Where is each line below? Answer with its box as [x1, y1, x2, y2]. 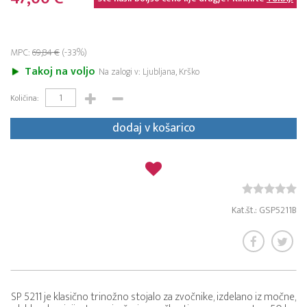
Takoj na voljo [25, 62, 95, 82]
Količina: [10, 91, 38, 106]
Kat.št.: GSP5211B [232, 202, 297, 219]
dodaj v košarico [112, 118, 195, 139]
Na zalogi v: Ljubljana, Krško [99, 64, 199, 80]
